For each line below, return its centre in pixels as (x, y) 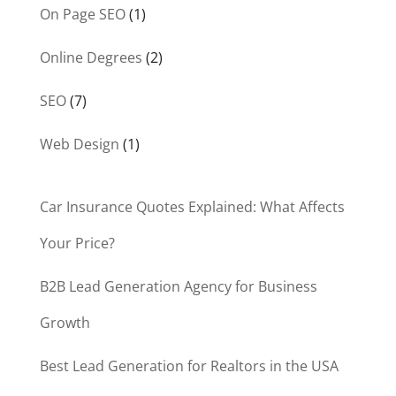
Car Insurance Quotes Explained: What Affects (192, 207)
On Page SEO (82, 15)
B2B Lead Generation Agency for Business (178, 287)
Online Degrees (91, 58)
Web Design (79, 145)
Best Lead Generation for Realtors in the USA (189, 366)
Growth (65, 323)
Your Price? (77, 244)
